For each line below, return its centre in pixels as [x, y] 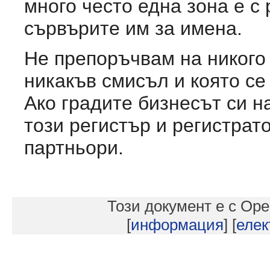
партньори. [74, 147]
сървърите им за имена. [133, 28]
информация [177, 224]
